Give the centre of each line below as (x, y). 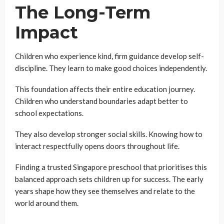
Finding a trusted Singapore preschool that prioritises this (111, 167)
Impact (46, 32)
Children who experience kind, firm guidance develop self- (109, 56)
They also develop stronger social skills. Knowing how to (109, 134)
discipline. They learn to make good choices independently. (111, 68)
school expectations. (49, 113)
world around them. (47, 203)
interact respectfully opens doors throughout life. (97, 146)
